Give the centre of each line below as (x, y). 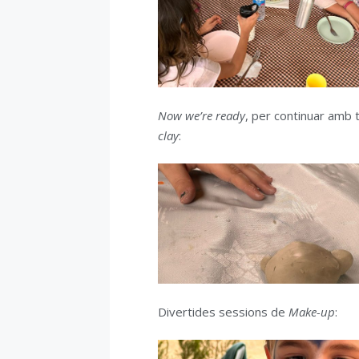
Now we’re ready (202, 115)
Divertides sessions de (223, 311)
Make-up (312, 311)
